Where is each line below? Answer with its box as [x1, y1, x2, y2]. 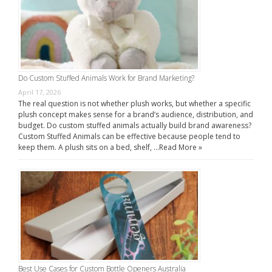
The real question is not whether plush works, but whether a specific [18, 98, 251, 109]
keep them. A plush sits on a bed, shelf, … [18, 141, 159, 152]
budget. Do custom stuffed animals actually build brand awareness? [18, 120, 251, 131]
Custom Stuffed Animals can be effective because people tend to [18, 131, 240, 141]
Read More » [159, 141, 202, 152]
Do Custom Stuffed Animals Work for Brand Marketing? [18, 72, 194, 83]
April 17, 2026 [18, 87, 61, 97]
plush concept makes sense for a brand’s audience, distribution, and [18, 109, 253, 120]
